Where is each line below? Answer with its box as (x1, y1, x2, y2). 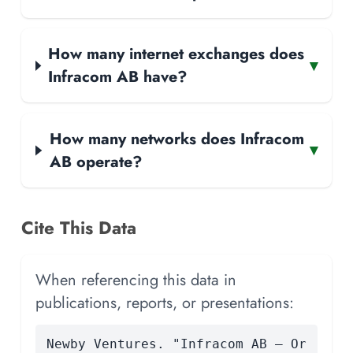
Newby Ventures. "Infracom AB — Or (46, 336, 307, 351)
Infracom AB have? (48, 65, 188, 88)
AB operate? (49, 150, 142, 173)
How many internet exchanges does (48, 43, 305, 65)
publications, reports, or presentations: (35, 291, 294, 314)
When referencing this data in (35, 268, 236, 291)
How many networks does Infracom (49, 127, 304, 150)
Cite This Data (21, 214, 136, 240)
